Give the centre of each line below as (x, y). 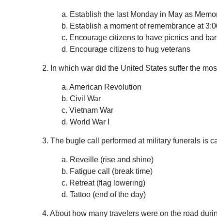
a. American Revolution (101, 87)
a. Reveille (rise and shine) (108, 160)
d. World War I (85, 122)
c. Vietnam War (87, 110)
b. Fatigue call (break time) (107, 171)
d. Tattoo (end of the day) (104, 195)
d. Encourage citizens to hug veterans (127, 49)
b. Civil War (81, 99)
